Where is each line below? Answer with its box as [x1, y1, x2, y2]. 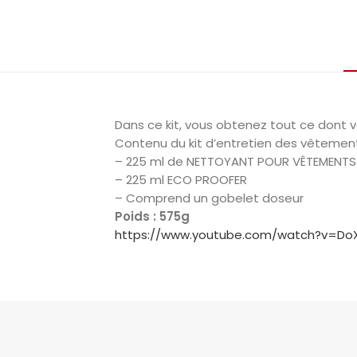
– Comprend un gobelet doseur [115, 190, 304, 206]
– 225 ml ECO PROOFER [115, 171, 250, 188]
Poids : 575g [115, 208, 190, 225]
